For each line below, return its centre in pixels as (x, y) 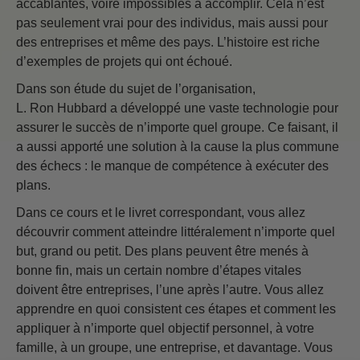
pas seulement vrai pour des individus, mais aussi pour (172, 23)
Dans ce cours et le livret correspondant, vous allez (161, 213)
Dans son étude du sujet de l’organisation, (136, 89)
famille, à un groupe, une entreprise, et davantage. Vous (174, 348)
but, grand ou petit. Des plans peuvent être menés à (162, 252)
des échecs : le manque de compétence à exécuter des (172, 166)
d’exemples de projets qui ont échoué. (124, 62)
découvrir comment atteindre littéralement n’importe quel (176, 232)
